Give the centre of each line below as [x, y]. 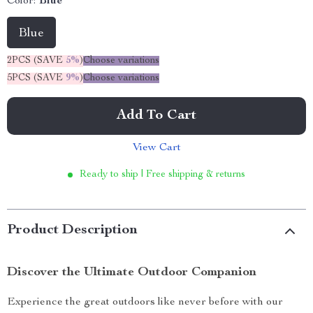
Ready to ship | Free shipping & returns [162, 175]
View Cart [156, 148]
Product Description [72, 231]
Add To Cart [156, 116]
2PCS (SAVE [36, 61]
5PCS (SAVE [36, 78]
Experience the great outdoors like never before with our [145, 303]
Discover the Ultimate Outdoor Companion [132, 272]
